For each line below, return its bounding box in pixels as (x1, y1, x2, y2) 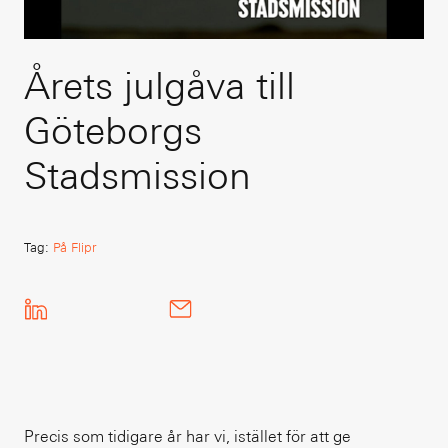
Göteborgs (24, 108, 202, 152)
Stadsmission (24, 153, 251, 197)
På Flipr (53, 240, 96, 255)
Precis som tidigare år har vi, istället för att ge (24, 427, 351, 446)
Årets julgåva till (24, 63, 295, 107)
